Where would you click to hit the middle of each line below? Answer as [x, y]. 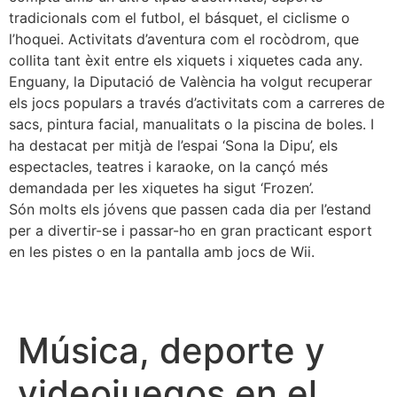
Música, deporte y [171, 351]
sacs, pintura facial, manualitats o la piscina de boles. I [191, 124]
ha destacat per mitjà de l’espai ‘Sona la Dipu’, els [173, 145]
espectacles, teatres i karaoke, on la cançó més [168, 166]
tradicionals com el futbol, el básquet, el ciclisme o [179, 17]
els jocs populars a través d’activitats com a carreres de [197, 102]
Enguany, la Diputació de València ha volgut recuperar [191, 81]
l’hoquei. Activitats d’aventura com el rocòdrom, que [184, 39]
